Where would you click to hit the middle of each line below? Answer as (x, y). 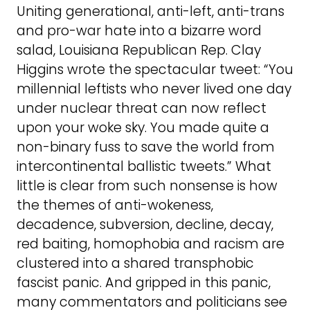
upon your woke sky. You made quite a (143, 128)
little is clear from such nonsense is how (147, 186)
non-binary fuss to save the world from (146, 147)
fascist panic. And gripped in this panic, (144, 283)
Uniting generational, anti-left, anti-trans (151, 12)
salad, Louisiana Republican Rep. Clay (139, 51)
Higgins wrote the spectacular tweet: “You (155, 70)
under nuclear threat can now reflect (142, 109)
